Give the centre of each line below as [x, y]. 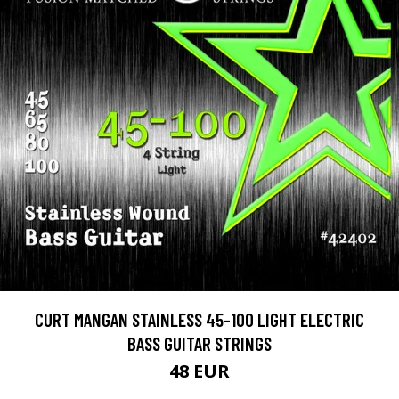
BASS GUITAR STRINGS [199, 343]
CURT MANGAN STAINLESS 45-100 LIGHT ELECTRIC [199, 319]
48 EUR [199, 371]
